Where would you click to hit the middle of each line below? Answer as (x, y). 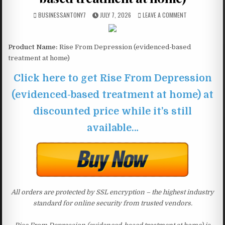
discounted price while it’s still (113, 111)
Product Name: (33, 47)
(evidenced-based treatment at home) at (113, 94)
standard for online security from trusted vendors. (113, 203)
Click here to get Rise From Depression (113, 78)
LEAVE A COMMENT (165, 15)
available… (113, 128)
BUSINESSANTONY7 (62, 15)
